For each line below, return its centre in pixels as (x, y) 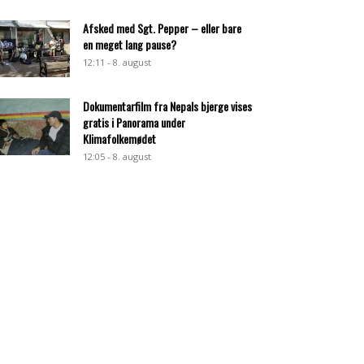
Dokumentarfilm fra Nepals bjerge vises (167, 106)
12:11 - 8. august (117, 62)
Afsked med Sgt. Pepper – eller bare (162, 28)
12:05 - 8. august (117, 156)
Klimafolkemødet (119, 139)
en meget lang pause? (130, 44)
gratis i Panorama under (134, 122)
